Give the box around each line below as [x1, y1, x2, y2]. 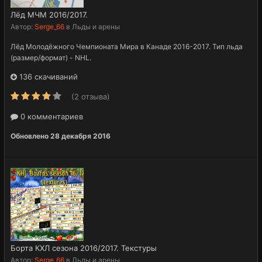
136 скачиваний [17, 71, 78, 81]
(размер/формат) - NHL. [11, 53, 91, 62]
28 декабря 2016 [50, 131, 111, 140]
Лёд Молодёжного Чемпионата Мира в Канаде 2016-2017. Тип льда [11, 42, 243, 51]
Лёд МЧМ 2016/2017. [11, 9, 88, 19]
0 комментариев [18, 111, 83, 121]
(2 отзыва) [71, 91, 110, 101]
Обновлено [11, 131, 50, 140]
